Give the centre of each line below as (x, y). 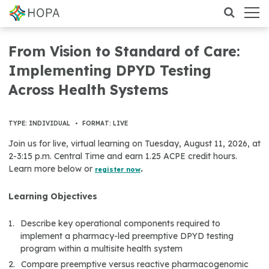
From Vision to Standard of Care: (124, 51)
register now (118, 169)
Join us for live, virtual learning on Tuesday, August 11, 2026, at (134, 144)
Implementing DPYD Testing (110, 71)
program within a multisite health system (101, 249)
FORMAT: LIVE (105, 123)
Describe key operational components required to (120, 223)
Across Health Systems (88, 90)
